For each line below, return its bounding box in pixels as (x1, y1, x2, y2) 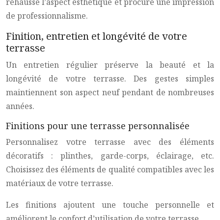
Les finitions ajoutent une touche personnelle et (6, 199, 214, 210)
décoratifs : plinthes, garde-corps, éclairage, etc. (6, 150, 214, 161)
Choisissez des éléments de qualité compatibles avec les (6, 164, 214, 175)
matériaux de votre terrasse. (6, 178, 113, 189)
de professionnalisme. (6, 10, 88, 21)
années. (6, 101, 34, 111)
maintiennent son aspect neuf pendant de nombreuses (6, 87, 214, 98)
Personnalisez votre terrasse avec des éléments (6, 137, 214, 147)
